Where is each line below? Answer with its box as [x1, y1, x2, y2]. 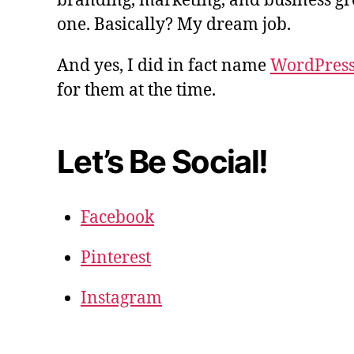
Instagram [81, 287, 162, 309]
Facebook [81, 206, 154, 228]
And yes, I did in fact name [57, 55, 270, 77]
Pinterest [81, 247, 151, 269]
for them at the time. [57, 79, 216, 101]
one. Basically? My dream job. [57, 13, 291, 36]
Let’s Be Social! [57, 141, 268, 181]
